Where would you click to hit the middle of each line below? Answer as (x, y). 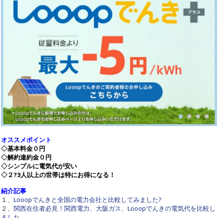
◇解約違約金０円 (27, 158)
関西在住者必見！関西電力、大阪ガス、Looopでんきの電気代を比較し (115, 209)
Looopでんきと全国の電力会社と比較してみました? (88, 200)
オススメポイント (27, 140)
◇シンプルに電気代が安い (39, 166)
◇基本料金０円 (23, 149)
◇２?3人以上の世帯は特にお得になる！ (58, 175)
